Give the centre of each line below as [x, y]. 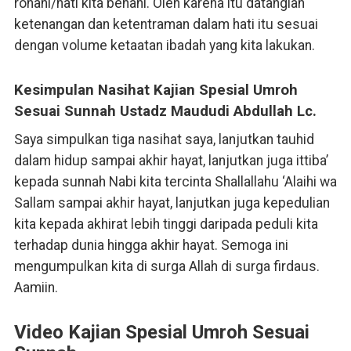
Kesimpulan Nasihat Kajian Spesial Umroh [156, 90]
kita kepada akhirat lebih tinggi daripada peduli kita [166, 224]
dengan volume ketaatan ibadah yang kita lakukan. [164, 46]
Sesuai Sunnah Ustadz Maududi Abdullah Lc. [165, 112]
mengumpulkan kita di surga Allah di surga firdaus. [166, 267]
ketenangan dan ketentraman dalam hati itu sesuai [166, 25]
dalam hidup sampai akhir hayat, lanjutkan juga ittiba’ [171, 161]
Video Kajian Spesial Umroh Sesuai [161, 333]
